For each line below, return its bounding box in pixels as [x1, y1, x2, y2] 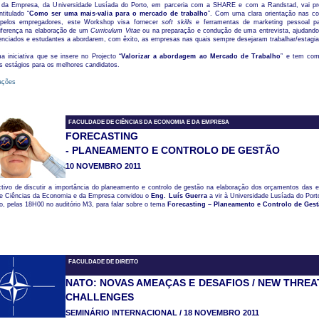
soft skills [162, 19, 192, 26]
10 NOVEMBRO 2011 [65, 162, 141, 170]
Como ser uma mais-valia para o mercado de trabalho [29, 10, 208, 17]
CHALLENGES [65, 291, 134, 303]
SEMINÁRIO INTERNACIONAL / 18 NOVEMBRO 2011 [65, 308, 259, 317]
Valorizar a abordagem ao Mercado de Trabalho [120, 53, 281, 60]
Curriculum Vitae [90, 27, 140, 34]
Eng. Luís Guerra [151, 192, 207, 199]
